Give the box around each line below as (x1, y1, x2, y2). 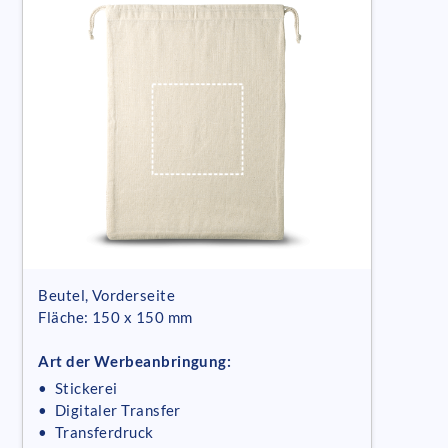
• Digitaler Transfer (38, 401, 181, 420)
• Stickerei (38, 379, 118, 398)
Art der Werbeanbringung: (38, 352, 232, 371)
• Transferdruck (38, 423, 154, 442)
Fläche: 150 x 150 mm (38, 308, 193, 327)
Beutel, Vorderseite (38, 286, 175, 305)
